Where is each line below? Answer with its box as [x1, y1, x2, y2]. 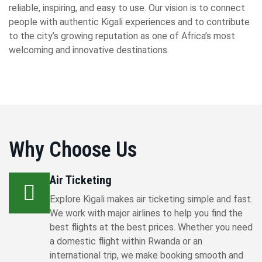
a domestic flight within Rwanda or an [50, 236, 202, 247]
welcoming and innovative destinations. [9, 44, 169, 56]
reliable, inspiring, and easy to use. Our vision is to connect [9, 2, 245, 13]
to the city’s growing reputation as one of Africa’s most [9, 30, 235, 42]
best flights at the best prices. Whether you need [50, 222, 253, 233]
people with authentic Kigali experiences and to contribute [9, 16, 250, 27]
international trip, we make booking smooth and [50, 250, 243, 261]
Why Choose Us [9, 137, 137, 162]
